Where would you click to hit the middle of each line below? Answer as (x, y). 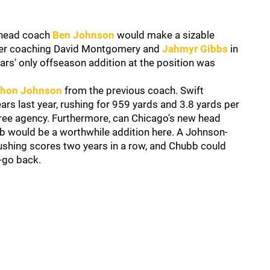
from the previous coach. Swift (133, 90)
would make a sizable (165, 35)
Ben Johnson (83, 35)
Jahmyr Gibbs (195, 49)
